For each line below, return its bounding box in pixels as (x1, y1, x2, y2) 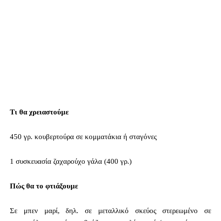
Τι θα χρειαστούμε (10, 108, 69, 116)
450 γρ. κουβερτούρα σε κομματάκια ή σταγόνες (10, 132, 157, 141)
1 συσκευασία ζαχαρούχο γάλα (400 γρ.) (10, 157, 132, 165)
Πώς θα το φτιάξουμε (10, 182, 78, 190)
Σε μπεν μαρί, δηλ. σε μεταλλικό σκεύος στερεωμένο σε (10, 206, 211, 215)
